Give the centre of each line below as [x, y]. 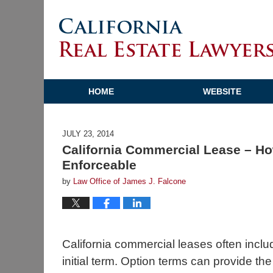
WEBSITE [222, 91]
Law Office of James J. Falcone [129, 181]
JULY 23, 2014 [88, 134]
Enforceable [99, 165]
